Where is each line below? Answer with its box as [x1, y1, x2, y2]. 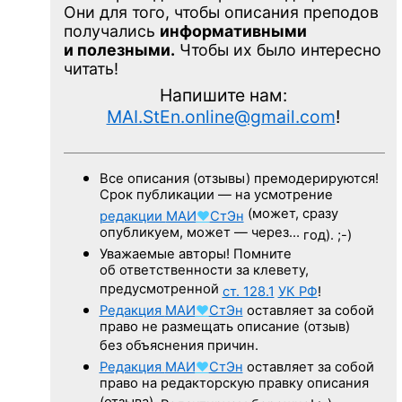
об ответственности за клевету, [99, 261, 309, 281]
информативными [159, 21, 307, 40]
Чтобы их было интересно [174, 39, 381, 59]
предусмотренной [99, 280, 223, 300]
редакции [99, 207, 166, 224]
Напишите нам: [159, 83, 287, 106]
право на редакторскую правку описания [99, 374, 369, 394]
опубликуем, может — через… [99, 223, 303, 243]
